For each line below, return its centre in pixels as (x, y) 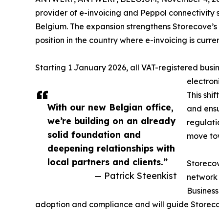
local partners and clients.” (108, 162)
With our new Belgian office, (110, 107)
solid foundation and (94, 135)
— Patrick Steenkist (136, 176)
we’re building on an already (111, 121)
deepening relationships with (111, 148)
